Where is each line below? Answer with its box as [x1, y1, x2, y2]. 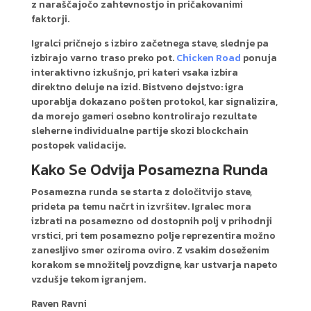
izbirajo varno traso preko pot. [31, 50, 176, 65]
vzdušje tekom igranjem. [31, 271, 146, 287]
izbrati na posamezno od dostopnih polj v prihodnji [31, 213, 272, 228]
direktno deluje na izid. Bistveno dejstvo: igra [31, 79, 244, 94]
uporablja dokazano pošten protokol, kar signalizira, [31, 94, 278, 109]
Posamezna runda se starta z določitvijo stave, [31, 184, 252, 199]
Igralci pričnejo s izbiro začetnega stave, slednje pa [31, 35, 269, 51]
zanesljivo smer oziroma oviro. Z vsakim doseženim [31, 242, 269, 258]
